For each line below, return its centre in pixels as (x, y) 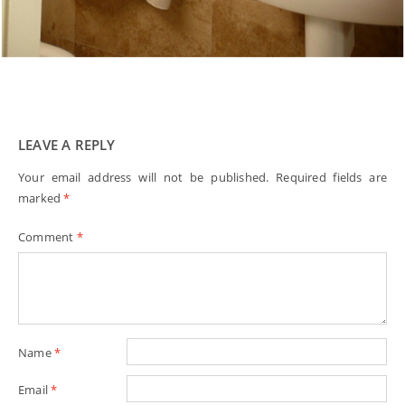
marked (41, 198)
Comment (47, 237)
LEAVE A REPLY (67, 145)
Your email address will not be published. (144, 178)
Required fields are (331, 178)
